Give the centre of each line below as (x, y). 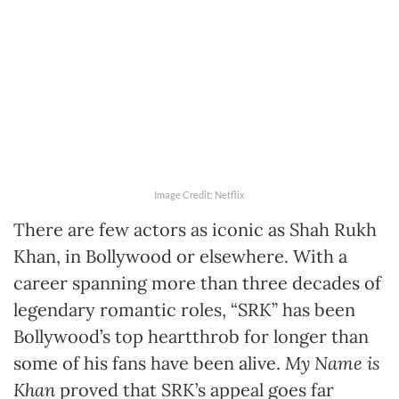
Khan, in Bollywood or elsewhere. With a (180, 256)
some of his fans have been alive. (149, 362)
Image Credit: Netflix (199, 194)
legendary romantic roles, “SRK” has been (184, 309)
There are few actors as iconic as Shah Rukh (195, 229)
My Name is (333, 362)
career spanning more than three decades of (197, 282)
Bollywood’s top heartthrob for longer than (191, 336)
